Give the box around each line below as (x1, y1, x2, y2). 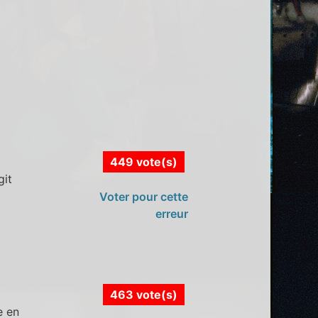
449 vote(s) (109, 154, 177, 169)
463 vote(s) (109, 287, 177, 302)
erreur (155, 206, 188, 221)
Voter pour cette (99, 189, 188, 204)
